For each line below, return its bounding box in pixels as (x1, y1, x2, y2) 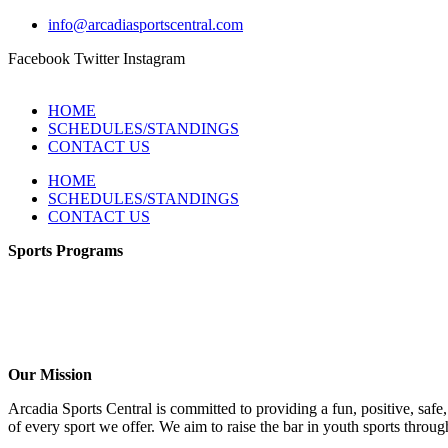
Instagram (123, 50, 185, 67)
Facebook (8, 50, 70, 67)
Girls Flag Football (8, 260, 127, 277)
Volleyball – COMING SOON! (8, 314, 208, 331)
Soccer (8, 296, 51, 313)
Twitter (74, 50, 119, 67)
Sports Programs (8, 242, 123, 259)
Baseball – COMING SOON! (8, 332, 198, 349)
